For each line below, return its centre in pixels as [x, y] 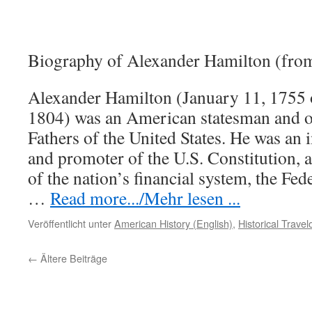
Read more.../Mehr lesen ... [145, 198]
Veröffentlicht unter [70, 223]
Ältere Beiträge [72, 258]
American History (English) [173, 223]
